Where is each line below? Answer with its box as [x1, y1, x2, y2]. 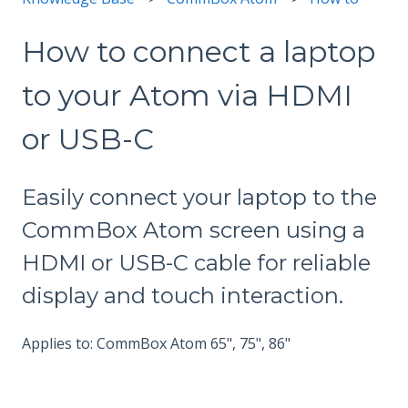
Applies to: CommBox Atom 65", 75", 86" [22, 332, 291, 353]
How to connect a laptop [22, 33, 375, 69]
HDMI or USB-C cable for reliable [22, 250, 371, 277]
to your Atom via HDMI [22, 76, 352, 113]
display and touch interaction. [22, 282, 343, 310]
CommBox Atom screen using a [22, 217, 365, 244]
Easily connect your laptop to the [22, 184, 377, 211]
